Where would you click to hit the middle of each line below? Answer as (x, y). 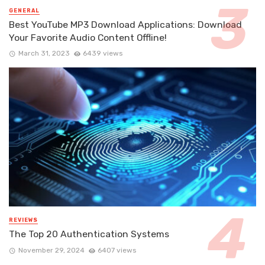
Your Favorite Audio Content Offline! (88, 38)
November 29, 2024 (51, 250)
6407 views (117, 250)
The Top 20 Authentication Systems (89, 234)
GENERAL (24, 11)
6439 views (103, 54)
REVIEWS (23, 220)
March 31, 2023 (44, 54)
